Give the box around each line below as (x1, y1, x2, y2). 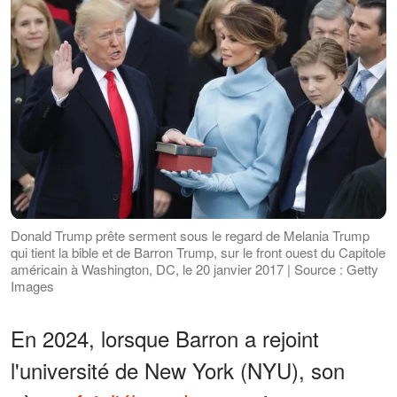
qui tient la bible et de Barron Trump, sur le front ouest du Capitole (11, 242, 385, 261)
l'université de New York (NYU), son (11, 354, 345, 385)
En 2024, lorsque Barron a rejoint (11, 322, 319, 354)
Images (11, 276, 54, 295)
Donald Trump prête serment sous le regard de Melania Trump (11, 225, 370, 245)
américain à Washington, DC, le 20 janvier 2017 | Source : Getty (11, 259, 378, 278)
